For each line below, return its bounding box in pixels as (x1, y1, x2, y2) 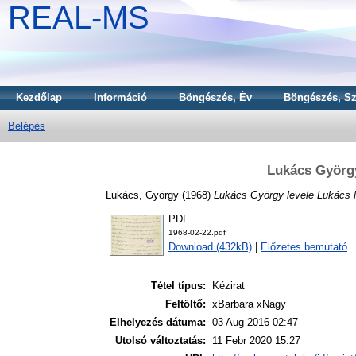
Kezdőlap (16, 91, 62, 103)
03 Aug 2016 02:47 (212, 316, 298, 329)
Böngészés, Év (179, 91, 252, 103)
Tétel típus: (151, 280, 206, 292)
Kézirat (212, 280, 245, 292)
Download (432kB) (168, 241, 252, 253)
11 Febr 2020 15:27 (212, 335, 300, 347)
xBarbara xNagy (212, 298, 286, 311)
